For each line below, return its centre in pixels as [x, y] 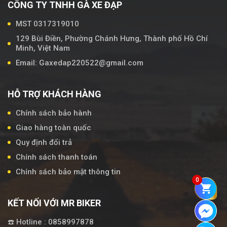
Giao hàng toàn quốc [53, 127]
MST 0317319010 [47, 24]
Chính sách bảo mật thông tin [68, 172]
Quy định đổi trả [44, 142]
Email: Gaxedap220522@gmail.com [80, 63]
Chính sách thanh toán [56, 157]
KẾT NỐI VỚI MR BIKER [54, 203]
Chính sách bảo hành [54, 113]
